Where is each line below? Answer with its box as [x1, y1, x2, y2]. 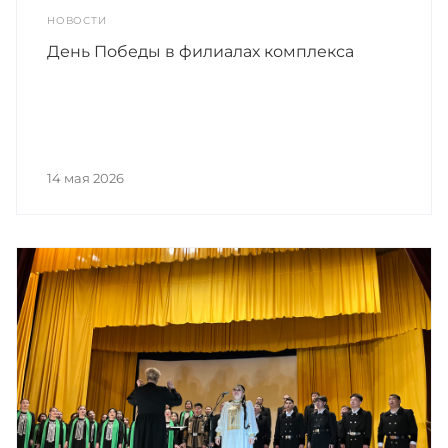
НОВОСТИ [47, 13, 107, 27]
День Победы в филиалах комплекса [47, 41, 354, 61]
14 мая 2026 [47, 169, 124, 186]
